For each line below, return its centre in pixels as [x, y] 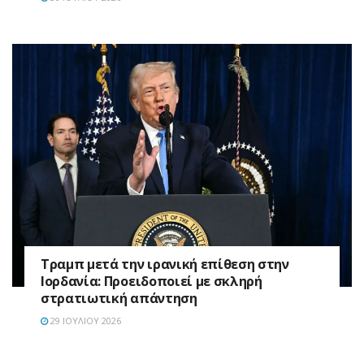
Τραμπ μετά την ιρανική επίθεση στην [165, 264]
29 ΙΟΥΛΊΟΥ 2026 [84, 320]
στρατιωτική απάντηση [119, 298]
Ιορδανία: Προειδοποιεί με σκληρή [152, 281]
